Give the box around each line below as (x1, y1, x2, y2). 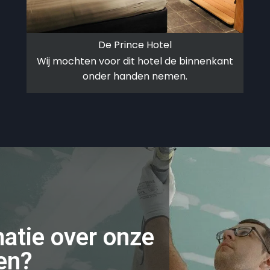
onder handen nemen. (83, 69, 187, 83)
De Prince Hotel (98, 37, 172, 52)
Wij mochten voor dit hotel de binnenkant (37, 54, 233, 68)
